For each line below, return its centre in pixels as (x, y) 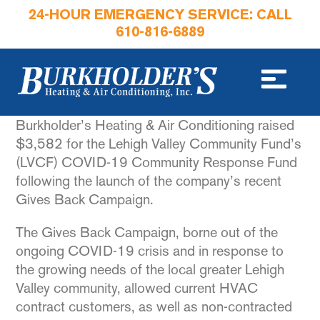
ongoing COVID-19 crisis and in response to (150, 251)
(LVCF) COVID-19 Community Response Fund (157, 162)
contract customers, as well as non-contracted (154, 306)
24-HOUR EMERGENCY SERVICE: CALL (160, 16)
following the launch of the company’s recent (149, 181)
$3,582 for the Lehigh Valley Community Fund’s (159, 144)
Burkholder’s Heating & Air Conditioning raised (155, 125)
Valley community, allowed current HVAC (137, 288)
